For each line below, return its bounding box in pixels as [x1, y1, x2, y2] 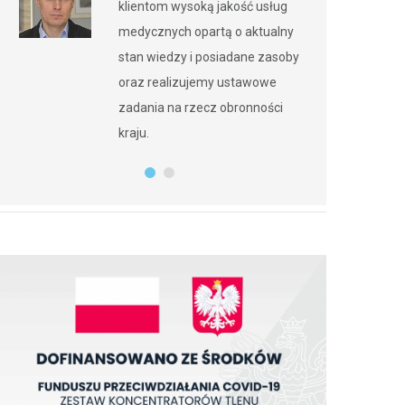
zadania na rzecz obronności [118, 100, 283, 116]
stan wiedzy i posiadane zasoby [118, 50, 299, 65]
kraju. [118, 126, 149, 141]
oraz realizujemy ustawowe [118, 75, 277, 90]
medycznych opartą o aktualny [118, 24, 294, 40]
